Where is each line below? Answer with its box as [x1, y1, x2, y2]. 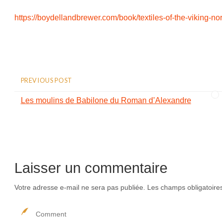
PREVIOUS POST [20, 76, 72, 84]
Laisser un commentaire [14, 160, 167, 176]
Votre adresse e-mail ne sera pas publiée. [14, 183, 145, 191]
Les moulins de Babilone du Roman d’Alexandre [20, 96, 191, 105]
